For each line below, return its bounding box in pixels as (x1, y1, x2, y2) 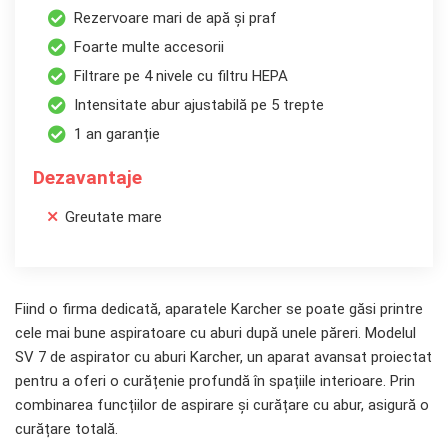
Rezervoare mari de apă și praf (74, 9, 277, 28)
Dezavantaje (33, 166, 142, 190)
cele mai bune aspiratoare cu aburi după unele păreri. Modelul (15, 324, 416, 343)
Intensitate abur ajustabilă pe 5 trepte (74, 96, 324, 115)
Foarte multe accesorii (74, 38, 224, 57)
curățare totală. (15, 420, 118, 439)
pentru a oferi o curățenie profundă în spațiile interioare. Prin (15, 372, 415, 391)
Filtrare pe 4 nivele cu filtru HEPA (74, 67, 288, 86)
